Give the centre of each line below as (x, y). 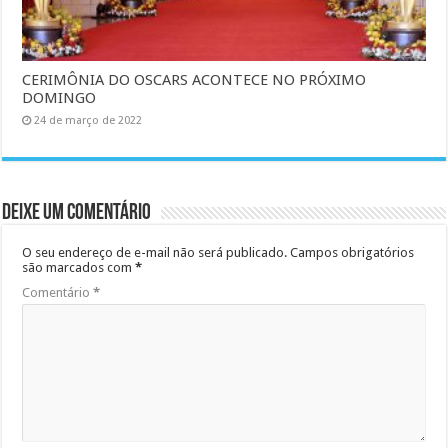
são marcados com (79, 268)
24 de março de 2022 (88, 121)
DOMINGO (59, 98)
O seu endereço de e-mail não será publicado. (155, 253)
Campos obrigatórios (352, 253)
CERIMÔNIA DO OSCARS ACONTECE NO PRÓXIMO (194, 80)
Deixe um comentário (77, 214)
